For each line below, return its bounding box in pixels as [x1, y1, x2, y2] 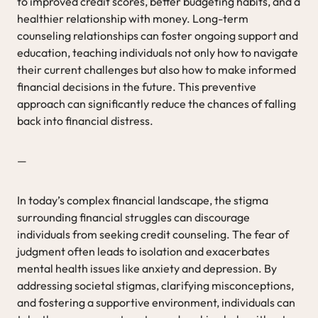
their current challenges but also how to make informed [17, 62, 296, 77]
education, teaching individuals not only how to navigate [17, 45, 298, 60]
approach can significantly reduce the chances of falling [17, 96, 296, 111]
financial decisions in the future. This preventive [17, 79, 256, 94]
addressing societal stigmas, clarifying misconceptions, [17, 278, 294, 292]
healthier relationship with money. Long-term [17, 11, 248, 26]
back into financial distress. [17, 113, 153, 128]
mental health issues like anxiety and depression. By [17, 261, 277, 275]
